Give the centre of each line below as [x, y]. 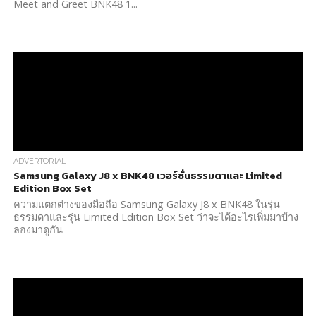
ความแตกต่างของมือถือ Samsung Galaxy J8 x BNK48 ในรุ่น [146, 204]
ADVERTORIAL [39, 161]
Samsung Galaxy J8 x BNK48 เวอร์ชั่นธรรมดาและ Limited [147, 176]
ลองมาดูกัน [38, 230]
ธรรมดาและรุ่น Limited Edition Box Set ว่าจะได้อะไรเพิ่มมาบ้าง [156, 217]
